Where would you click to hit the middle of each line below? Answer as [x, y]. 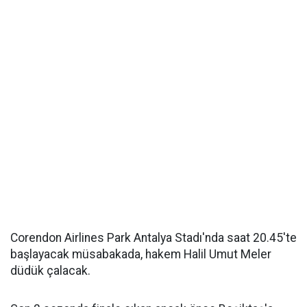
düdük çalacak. [50, 271]
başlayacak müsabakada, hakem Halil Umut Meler [141, 254]
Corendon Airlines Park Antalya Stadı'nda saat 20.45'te [153, 238]
